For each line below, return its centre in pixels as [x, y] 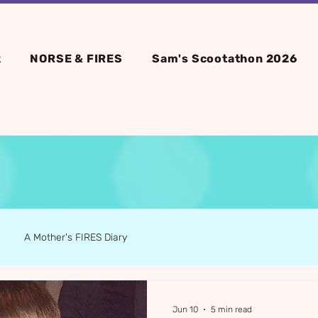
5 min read [231, 309]
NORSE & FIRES [76, 59]
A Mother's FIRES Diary [76, 237]
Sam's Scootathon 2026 [224, 59]
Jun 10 [185, 309]
